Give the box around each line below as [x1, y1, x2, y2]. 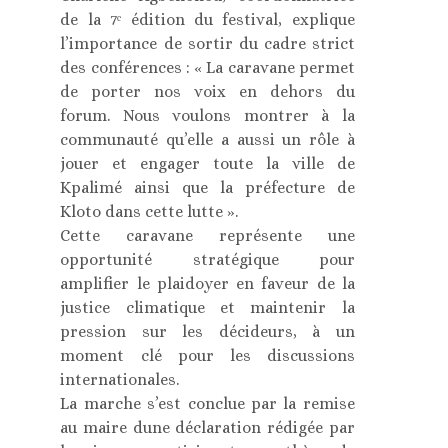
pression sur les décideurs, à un [60, 321, 355, 341]
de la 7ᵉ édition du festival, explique [60, 9, 355, 29]
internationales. [60, 369, 180, 389]
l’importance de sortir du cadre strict [60, 33, 355, 53]
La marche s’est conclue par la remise [60, 393, 355, 413]
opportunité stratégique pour [60, 249, 355, 269]
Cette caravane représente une [60, 225, 355, 245]
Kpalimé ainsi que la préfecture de [60, 177, 355, 197]
